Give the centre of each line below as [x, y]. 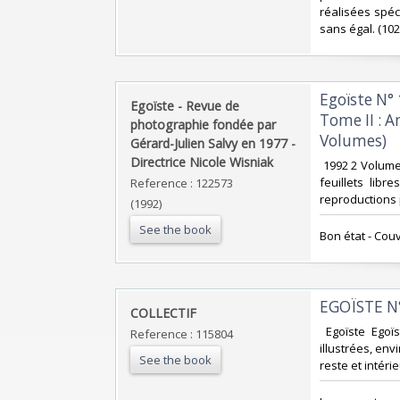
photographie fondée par [203, 124]
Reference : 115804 [182, 333]
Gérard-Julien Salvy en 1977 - [213, 143]
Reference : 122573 [182, 183]
